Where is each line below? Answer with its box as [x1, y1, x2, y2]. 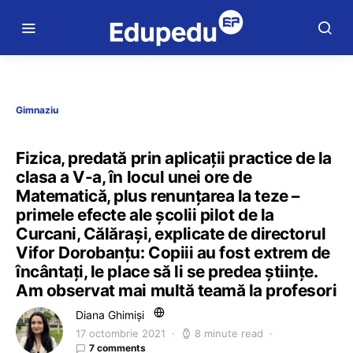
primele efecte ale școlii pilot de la [16, 205, 274, 225]
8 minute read [195, 327, 263, 340]
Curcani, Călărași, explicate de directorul [16, 224, 326, 243]
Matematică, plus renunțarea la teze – [16, 186, 299, 206]
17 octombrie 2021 [76, 327, 165, 340]
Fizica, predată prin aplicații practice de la [16, 148, 332, 168]
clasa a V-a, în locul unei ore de [16, 167, 252, 187]
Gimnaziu [16, 104, 58, 116]
